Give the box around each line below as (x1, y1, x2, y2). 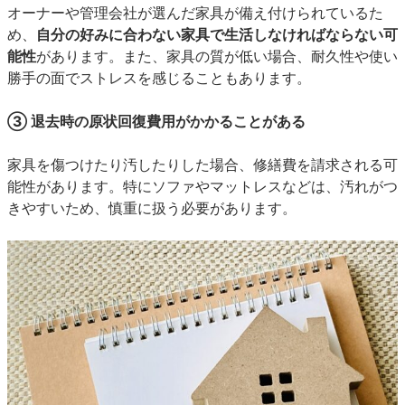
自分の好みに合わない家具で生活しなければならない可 (36, 25, 398, 43)
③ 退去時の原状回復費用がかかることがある (7, 112, 306, 130)
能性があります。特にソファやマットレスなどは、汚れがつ (7, 177, 398, 195)
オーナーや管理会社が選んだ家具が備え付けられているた (7, 4, 383, 22)
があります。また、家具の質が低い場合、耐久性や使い (36, 47, 398, 65)
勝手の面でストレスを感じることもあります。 (7, 69, 311, 87)
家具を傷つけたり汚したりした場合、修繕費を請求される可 (7, 155, 398, 174)
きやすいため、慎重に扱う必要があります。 (7, 199, 297, 217)
